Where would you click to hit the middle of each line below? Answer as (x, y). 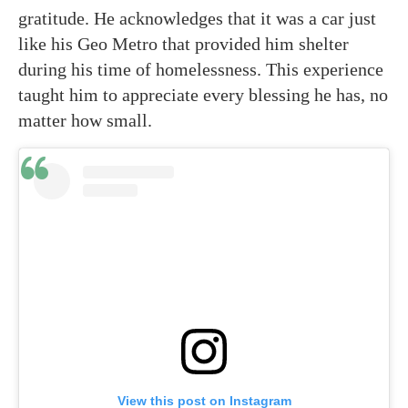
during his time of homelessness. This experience (201, 69)
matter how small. (85, 120)
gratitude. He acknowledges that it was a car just (197, 18)
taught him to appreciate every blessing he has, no (203, 94)
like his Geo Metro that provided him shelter (184, 43)
